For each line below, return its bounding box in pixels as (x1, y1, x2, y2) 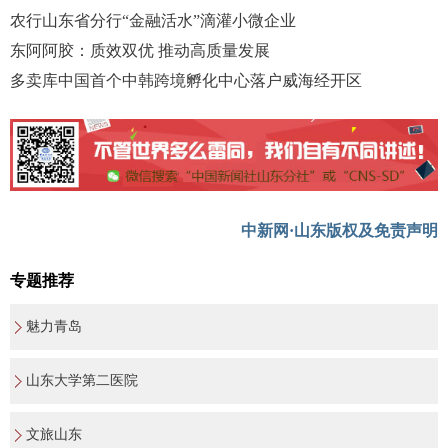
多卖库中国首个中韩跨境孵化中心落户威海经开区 (10, 71, 362, 89)
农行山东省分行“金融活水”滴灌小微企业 (10, 11, 296, 29)
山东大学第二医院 (26, 373, 138, 389)
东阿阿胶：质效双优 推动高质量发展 (10, 41, 270, 59)
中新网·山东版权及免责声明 (241, 222, 438, 240)
